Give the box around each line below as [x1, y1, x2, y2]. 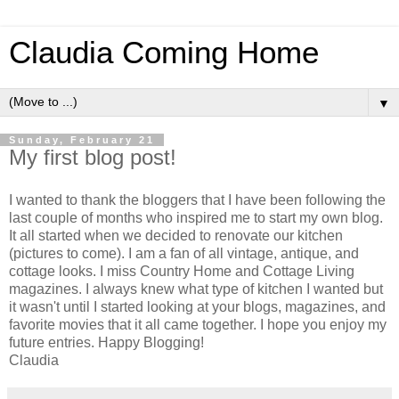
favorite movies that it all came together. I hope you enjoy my [9, 316, 387, 332]
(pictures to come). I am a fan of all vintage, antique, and [9, 245, 359, 261]
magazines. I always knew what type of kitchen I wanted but [9, 281, 383, 297]
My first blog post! [9, 145, 176, 169]
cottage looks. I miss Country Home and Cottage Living [9, 263, 354, 279]
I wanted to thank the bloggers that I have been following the [9, 191, 386, 208]
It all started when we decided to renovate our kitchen [9, 227, 343, 243]
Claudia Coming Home [9, 36, 319, 69]
